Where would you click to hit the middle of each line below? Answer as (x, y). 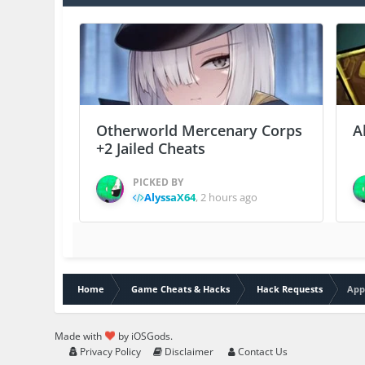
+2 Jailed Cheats (151, 148)
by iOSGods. (145, 336)
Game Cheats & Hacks (181, 288)
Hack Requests (290, 288)
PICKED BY (158, 182)
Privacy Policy (110, 351)
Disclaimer (188, 351)
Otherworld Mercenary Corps (200, 130)
